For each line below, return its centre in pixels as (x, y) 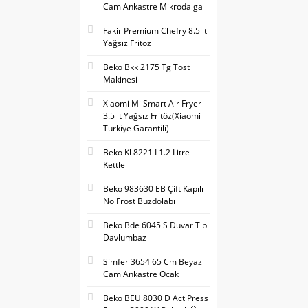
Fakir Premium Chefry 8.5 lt (155, 31)
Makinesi (120, 79)
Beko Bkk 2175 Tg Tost (146, 67)
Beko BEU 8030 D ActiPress (156, 298)
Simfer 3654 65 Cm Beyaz (153, 262)
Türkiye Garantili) (136, 128)
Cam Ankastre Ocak (141, 274)
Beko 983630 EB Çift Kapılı (153, 189)
